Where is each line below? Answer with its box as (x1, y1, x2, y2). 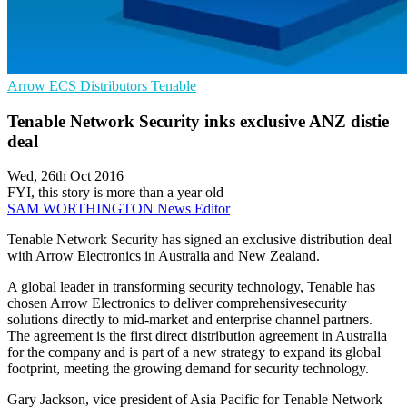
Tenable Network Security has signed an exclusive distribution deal (7, 232, 392, 248)
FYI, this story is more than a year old (7, 184, 223, 201)
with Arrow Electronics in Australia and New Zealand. (7, 248, 320, 264)
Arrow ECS (7, 78, 80, 94)
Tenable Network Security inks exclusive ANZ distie (7, 111, 389, 131)
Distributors (80, 78, 151, 94)
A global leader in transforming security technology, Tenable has (7, 279, 375, 295)
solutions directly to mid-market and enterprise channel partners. (7, 312, 380, 328)
